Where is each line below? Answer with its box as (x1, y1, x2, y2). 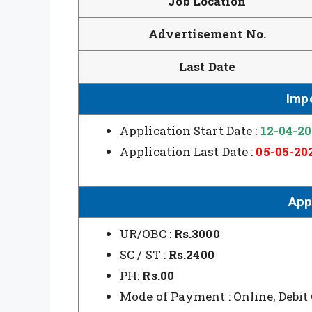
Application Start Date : (120, 122, 260, 139)
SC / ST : (120, 246, 169, 263)
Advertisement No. (148, 25, 266, 42)
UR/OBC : (120, 225, 174, 242)
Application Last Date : (120, 143, 256, 159)
